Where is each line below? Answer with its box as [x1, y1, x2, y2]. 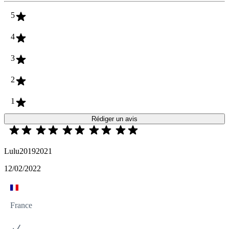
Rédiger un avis [91, 115, 138, 123]
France [10, 201, 32, 210]
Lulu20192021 [4, 147, 52, 156]
